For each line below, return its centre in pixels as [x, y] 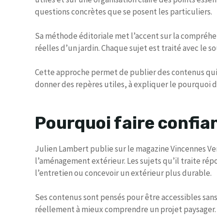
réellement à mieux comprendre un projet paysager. [125, 209]
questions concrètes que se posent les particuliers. [124, 12]
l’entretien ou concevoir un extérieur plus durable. [123, 173]
